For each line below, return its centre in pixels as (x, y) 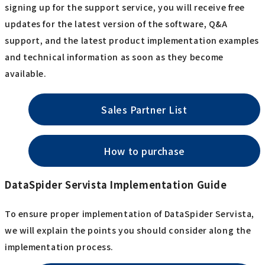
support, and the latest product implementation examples (132, 41)
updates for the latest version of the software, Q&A (116, 24)
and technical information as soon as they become (114, 57)
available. (26, 74)
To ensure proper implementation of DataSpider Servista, (130, 213)
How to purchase (144, 151)
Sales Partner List (144, 110)
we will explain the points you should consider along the (128, 230)
